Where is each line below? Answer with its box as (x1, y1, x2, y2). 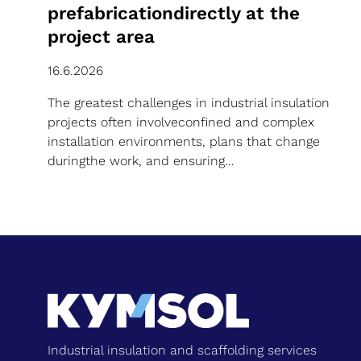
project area (48, 25, 155, 47)
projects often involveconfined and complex (48, 114, 314, 130)
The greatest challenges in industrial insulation (48, 94, 330, 110)
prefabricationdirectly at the (48, 2, 300, 23)
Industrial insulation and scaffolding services (48, 342, 317, 358)
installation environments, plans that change (48, 133, 320, 149)
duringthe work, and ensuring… (48, 152, 234, 168)
